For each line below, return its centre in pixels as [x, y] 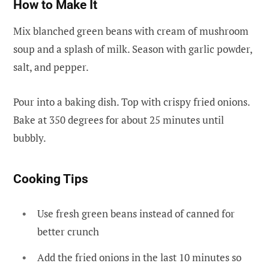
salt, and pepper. [51, 67]
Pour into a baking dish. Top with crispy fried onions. [131, 102]
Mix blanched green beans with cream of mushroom [131, 31]
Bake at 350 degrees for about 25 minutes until [119, 120]
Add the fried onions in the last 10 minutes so [139, 258]
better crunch [68, 231]
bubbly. [30, 138]
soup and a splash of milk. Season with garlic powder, [133, 49]
